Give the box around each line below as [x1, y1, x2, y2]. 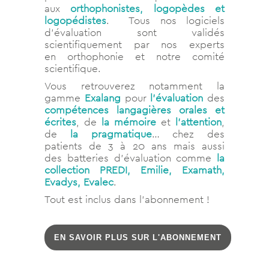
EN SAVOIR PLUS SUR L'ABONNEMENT [54, 233, 222, 243]
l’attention [175, 115, 222, 129]
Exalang [84, 91, 121, 105]
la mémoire [101, 115, 156, 129]
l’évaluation [150, 91, 204, 105]
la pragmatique [70, 127, 152, 141]
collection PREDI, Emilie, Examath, [44, 163, 225, 177]
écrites [44, 115, 76, 129]
